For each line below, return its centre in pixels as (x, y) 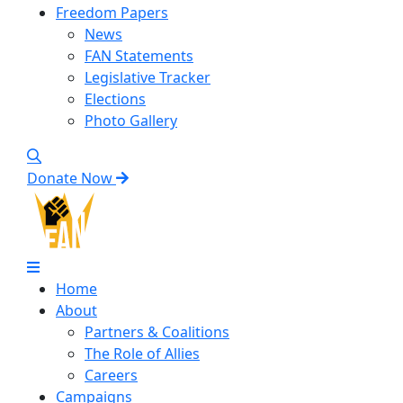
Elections (115, 99)
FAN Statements (139, 56)
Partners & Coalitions (157, 332)
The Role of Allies (142, 354)
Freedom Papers (112, 13)
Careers (111, 375)
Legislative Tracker (148, 77)
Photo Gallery (131, 121)
